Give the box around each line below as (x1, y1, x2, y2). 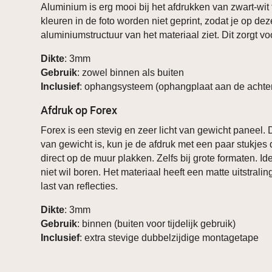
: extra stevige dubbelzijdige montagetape (80, 233, 259, 243)
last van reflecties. (41, 181, 118, 192)
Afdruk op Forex (41, 103, 118, 118)
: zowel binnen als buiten (77, 67, 185, 78)
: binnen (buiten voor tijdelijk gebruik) (77, 219, 236, 229)
